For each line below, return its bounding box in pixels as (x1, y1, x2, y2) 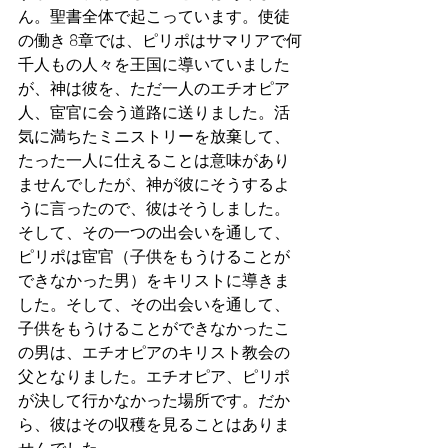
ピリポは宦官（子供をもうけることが (18, 245, 290, 266)
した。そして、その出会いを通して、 (18, 293, 290, 314)
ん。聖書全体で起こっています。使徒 (18, 5, 290, 26)
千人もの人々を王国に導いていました (18, 53, 290, 74)
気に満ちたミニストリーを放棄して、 (18, 125, 290, 146)
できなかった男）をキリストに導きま (18, 269, 290, 290)
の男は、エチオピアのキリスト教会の (18, 341, 290, 362)
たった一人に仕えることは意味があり (18, 149, 290, 170)
